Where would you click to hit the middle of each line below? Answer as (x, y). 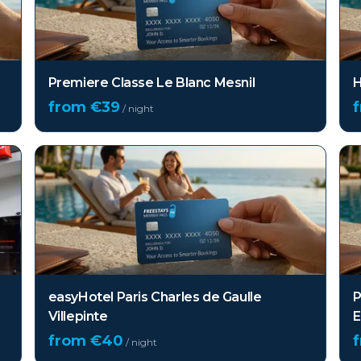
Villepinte (78, 316)
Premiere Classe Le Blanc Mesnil (151, 83)
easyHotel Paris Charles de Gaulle (155, 297)
